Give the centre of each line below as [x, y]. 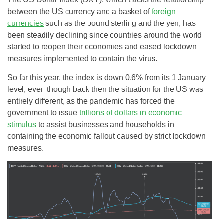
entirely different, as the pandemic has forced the [91, 101]
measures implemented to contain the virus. [82, 58]
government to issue [43, 113]
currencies [25, 23]
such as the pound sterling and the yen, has [120, 23]
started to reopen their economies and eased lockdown [102, 47]
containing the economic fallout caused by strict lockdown [107, 136]
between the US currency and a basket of [79, 11]
